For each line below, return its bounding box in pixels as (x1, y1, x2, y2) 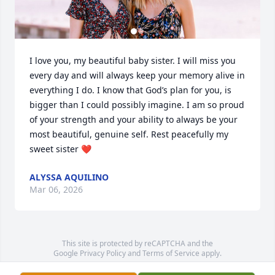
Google (53, 248, 80, 258)
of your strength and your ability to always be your (29, 114, 238, 125)
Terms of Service (142, 248, 199, 258)
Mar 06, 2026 (29, 184, 83, 195)
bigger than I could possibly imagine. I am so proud (29, 99, 244, 110)
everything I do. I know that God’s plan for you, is (29, 84, 231, 96)
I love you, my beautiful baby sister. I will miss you (29, 55, 236, 66)
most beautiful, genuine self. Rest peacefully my (29, 128, 228, 140)
